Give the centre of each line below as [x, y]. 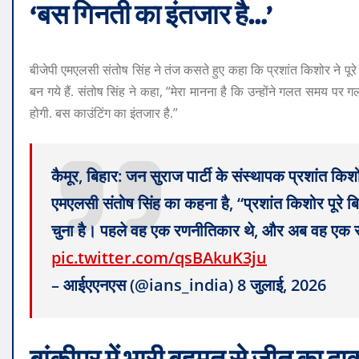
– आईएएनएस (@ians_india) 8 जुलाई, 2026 [189, 285]
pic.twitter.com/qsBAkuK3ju [159, 258]
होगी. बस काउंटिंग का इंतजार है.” [104, 113]
